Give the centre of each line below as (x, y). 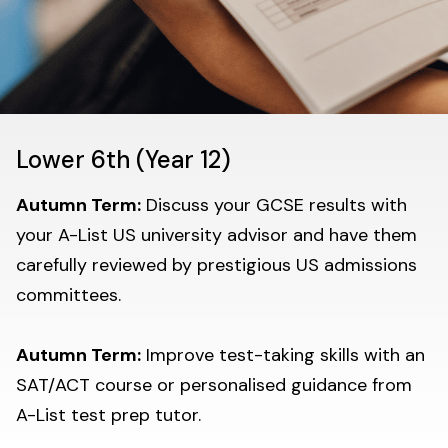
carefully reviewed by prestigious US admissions (216, 265)
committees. (68, 295)
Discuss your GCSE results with (274, 205)
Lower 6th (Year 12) (123, 160)
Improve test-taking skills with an (283, 355)
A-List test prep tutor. (108, 415)
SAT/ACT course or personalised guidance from (214, 385)
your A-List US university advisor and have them (216, 235)
